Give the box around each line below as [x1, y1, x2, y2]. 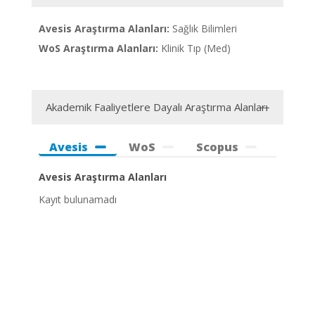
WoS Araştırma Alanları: [39, 41, 158, 55]
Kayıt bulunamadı [39, 193, 117, 206]
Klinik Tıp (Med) [158, 41, 231, 55]
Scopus [196, 139, 238, 155]
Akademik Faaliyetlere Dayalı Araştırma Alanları [46, 100, 268, 114]
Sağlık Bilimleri [169, 22, 237, 35]
